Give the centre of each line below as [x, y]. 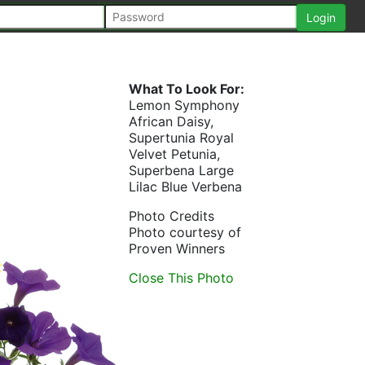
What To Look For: [187, 89]
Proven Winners [177, 248]
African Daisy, [171, 121]
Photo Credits [172, 216]
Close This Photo [181, 278]
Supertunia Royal [181, 138]
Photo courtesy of [185, 232]
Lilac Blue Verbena [185, 187]
